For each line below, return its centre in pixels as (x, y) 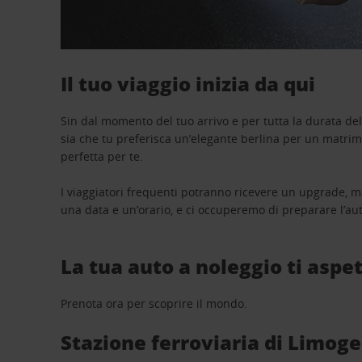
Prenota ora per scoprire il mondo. (154, 303)
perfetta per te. (102, 156)
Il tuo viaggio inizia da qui (188, 84)
